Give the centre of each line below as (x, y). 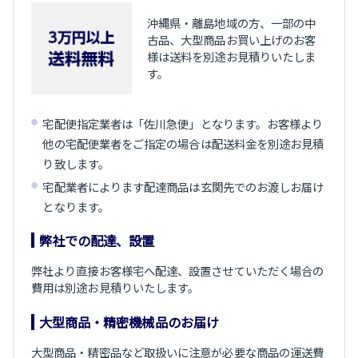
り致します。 (76, 164)
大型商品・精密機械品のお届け (129, 322)
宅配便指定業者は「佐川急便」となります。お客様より (183, 124)
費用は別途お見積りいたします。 (115, 287)
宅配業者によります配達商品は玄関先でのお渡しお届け (183, 187)
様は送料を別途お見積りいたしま (232, 57)
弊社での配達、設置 (97, 240)
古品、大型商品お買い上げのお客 (232, 40)
